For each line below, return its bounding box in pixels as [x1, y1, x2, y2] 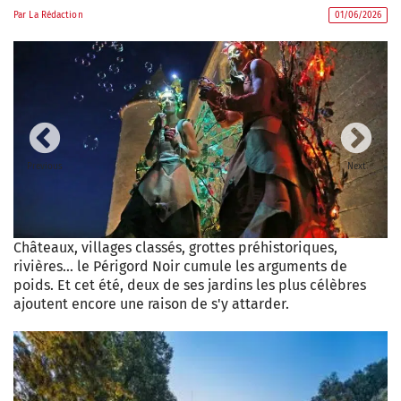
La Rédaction [29, 10, 83, 21]
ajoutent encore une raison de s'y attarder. [13, 295, 289, 312]
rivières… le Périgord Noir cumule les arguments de [13, 258, 347, 275]
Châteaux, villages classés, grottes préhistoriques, [13, 239, 337, 256]
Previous [27, 161, 63, 172]
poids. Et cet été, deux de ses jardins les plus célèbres [13, 277, 366, 294]
